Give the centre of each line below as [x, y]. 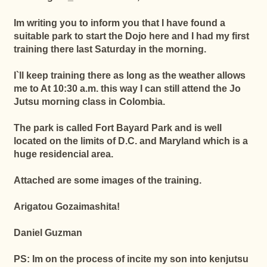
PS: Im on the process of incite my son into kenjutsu [131, 259]
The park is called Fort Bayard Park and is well [117, 128]
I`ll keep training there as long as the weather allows [129, 75]
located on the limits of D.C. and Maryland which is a [131, 141]
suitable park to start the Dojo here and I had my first [131, 36]
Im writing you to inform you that [87, 23]
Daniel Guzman [48, 233]
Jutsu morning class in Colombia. [89, 102]
